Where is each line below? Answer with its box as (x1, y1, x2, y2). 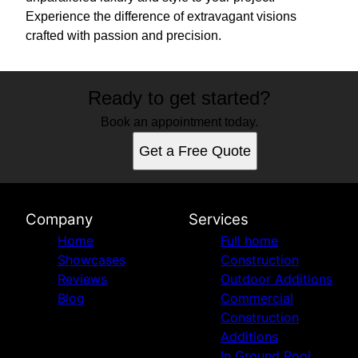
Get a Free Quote (139, 143, 251, 160)
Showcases (58, 252, 125, 268)
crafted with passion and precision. (26, 29, 221, 43)
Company (26, 210, 93, 229)
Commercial (221, 290, 293, 307)
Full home (221, 233, 278, 249)
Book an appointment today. (100, 115, 258, 129)
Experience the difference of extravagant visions (26, 10, 296, 24)
